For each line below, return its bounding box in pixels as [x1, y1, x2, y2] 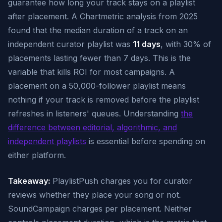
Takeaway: [8, 176, 50, 186]
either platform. [8, 150, 66, 160]
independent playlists [8, 136, 86, 146]
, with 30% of [161, 39, 211, 49]
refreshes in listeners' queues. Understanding [8, 109, 181, 118]
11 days [133, 39, 161, 49]
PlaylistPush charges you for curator [50, 176, 192, 186]
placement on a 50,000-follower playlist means [8, 81, 186, 91]
